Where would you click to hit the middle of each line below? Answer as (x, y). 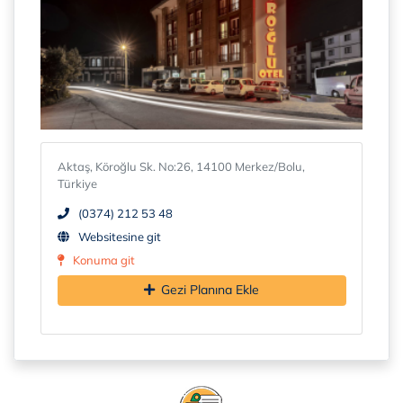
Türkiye (77, 184)
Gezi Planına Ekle (210, 290)
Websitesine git (119, 237)
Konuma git (103, 260)
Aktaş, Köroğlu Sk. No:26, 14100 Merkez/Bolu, (181, 167)
